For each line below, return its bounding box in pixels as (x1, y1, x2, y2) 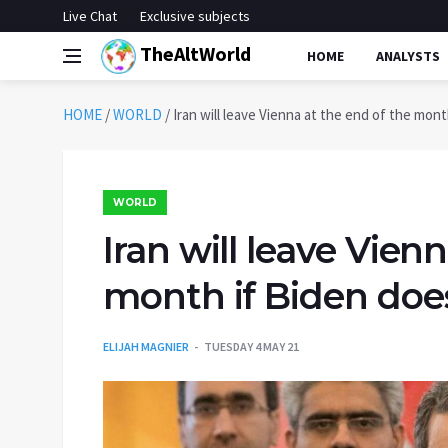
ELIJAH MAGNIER (103, 339, 189, 354)
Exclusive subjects (140, 7, 250, 25)
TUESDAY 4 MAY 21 (204, 339, 299, 354)
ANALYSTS (376, 47, 440, 65)
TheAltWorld (136, 40, 251, 66)
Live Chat (63, 7, 117, 25)
